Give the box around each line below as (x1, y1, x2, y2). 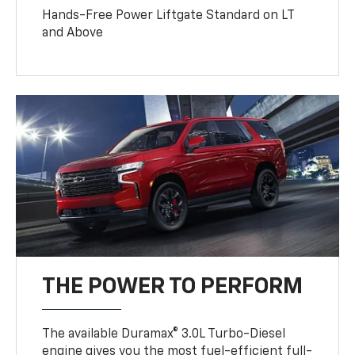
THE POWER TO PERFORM (42, 276, 303, 299)
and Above (42, 27, 104, 40)
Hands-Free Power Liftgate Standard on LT (42, 10, 295, 23)
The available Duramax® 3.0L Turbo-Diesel (42, 328, 286, 342)
